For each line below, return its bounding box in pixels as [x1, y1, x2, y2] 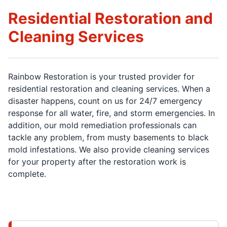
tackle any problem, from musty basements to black [8, 132, 209, 142]
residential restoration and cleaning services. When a [8, 83, 210, 94]
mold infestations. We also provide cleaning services [8, 144, 209, 155]
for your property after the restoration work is [8, 156, 186, 167]
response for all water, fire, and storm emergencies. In [8, 107, 215, 118]
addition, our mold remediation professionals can [8, 120, 197, 130]
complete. [8, 168, 46, 179]
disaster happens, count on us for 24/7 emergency [8, 95, 202, 106]
